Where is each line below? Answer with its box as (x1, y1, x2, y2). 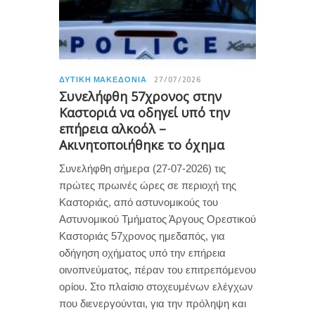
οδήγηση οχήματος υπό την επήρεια (59, 246, 226, 259)
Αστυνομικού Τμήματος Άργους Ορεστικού (59, 212, 256, 225)
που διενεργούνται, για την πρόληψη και (59, 297, 246, 309)
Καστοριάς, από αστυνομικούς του (59, 195, 218, 208)
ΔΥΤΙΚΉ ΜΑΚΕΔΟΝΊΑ (59, 73, 147, 85)
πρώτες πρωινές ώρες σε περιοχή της (59, 179, 236, 191)
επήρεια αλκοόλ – (59, 120, 166, 137)
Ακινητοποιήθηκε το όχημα (59, 136, 224, 153)
